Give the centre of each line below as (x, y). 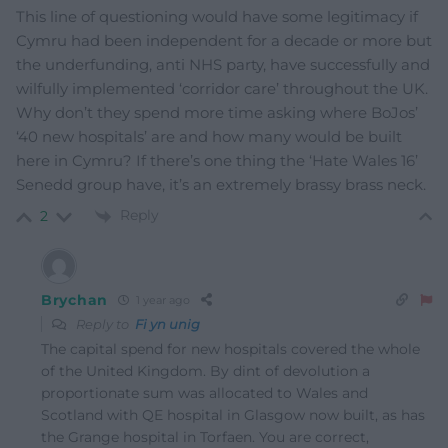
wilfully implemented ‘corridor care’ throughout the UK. (222, 89)
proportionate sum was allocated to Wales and (204, 392)
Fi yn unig (167, 323)
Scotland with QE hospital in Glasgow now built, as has (233, 414)
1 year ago (161, 300)
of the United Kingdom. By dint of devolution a (205, 370)
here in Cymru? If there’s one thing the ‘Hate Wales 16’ (217, 161)
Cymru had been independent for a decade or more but (224, 41)
